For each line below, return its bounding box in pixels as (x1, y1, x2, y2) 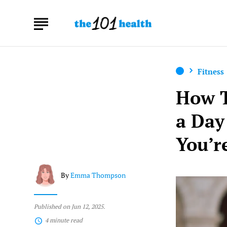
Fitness (198, 66, 224, 77)
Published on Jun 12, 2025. (34, 203, 105, 210)
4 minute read (45, 216, 83, 224)
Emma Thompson (70, 170, 126, 180)
